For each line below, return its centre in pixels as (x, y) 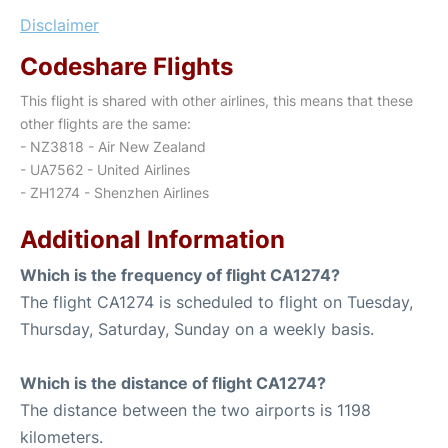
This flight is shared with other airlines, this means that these (216, 100)
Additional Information (152, 239)
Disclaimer (59, 25)
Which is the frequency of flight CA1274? (180, 275)
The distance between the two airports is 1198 (195, 410)
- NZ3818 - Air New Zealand (113, 146)
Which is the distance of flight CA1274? (173, 383)
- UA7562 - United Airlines (105, 169)
